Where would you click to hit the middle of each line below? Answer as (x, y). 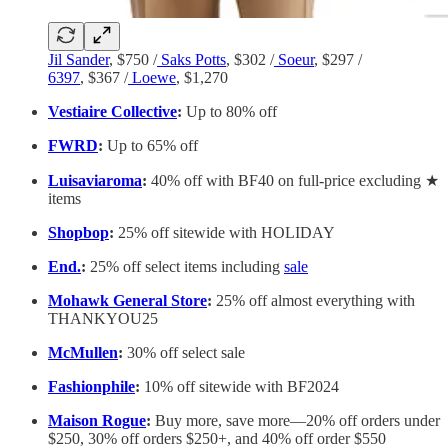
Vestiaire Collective (112, 112)
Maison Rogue (97, 421)
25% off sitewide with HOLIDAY (224, 233)
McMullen (83, 353)
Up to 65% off (150, 146)
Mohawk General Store (127, 301)
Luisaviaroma (95, 181)
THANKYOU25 (103, 319)
